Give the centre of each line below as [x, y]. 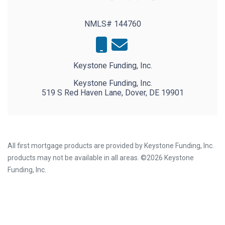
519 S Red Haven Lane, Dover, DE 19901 [113, 92]
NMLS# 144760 [113, 24]
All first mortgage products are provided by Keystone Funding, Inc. [111, 145]
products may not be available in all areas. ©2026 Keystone [101, 157]
